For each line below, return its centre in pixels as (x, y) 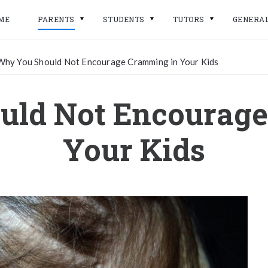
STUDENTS (124, 19)
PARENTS (56, 19)
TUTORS (188, 19)
